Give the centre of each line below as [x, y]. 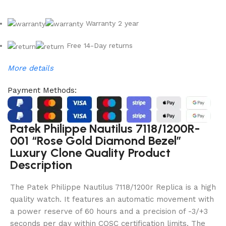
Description [41, 165]
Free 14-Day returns [99, 46]
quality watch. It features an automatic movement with [112, 200]
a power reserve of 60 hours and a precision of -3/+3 [109, 212]
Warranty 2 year [111, 23]
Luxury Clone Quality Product [90, 153]
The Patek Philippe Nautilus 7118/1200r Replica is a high [113, 187]
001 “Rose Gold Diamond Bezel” [96, 141]
